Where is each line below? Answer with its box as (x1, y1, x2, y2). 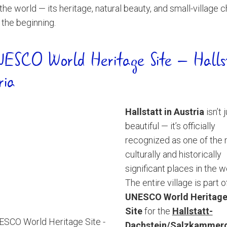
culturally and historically (125, 149, 221, 160)
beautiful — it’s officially (125, 121, 215, 131)
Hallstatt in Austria (125, 106, 204, 117)
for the (142, 206, 172, 216)
